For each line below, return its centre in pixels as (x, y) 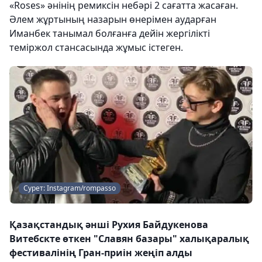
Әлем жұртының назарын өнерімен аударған (113, 20)
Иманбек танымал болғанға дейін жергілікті (110, 34)
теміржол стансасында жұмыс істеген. (96, 48)
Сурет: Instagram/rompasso (70, 188)
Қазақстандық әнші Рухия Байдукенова (109, 224)
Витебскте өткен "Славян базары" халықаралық (129, 238)
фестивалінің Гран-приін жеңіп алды (101, 252)
